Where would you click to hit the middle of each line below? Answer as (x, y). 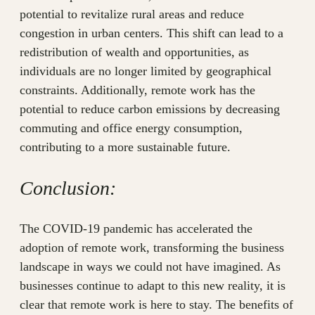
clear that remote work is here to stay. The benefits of (156, 305)
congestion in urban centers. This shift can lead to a (152, 33)
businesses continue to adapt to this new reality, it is (153, 286)
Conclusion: (68, 188)
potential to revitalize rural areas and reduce (132, 14)
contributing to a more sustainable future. (125, 147)
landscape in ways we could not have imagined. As (150, 267)
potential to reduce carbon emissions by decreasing (150, 109)
